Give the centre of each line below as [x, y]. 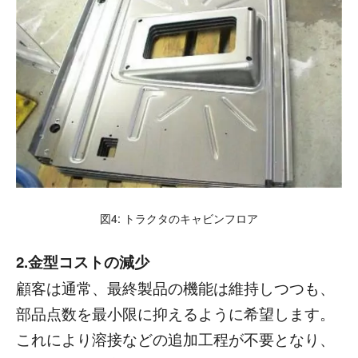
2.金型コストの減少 [83, 262]
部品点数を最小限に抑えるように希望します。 [175, 314]
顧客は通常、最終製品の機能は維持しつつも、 [175, 288]
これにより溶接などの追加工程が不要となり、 [175, 339]
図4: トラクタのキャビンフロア [179, 219]
